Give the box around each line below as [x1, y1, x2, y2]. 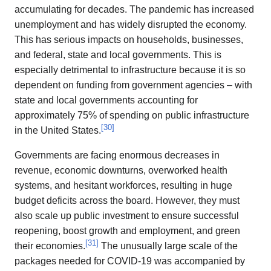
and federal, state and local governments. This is [15, 49, 221, 60]
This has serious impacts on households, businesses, [15, 34, 243, 45]
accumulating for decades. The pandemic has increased [15, 4, 254, 15]
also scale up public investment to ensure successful [15, 210, 239, 221]
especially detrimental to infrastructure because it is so [15, 64, 246, 75]
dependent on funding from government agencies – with [15, 79, 252, 90]
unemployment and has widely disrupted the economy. [15, 19, 247, 30]
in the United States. [15, 125, 101, 135]
